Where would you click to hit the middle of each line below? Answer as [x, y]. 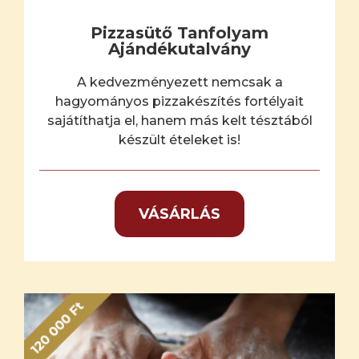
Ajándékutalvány [179, 48]
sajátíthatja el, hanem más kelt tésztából [179, 120]
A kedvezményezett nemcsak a [179, 82]
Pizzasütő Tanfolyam [179, 32]
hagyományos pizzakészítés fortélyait [179, 101]
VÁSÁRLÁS [179, 214]
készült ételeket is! [179, 139]
